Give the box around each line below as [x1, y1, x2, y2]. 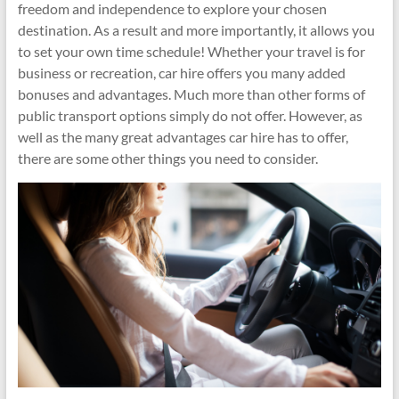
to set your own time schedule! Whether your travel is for [17, 43, 365, 60]
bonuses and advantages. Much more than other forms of [17, 85, 365, 102]
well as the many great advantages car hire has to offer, [17, 128, 348, 145]
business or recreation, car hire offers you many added [17, 64, 346, 81]
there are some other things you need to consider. [17, 150, 318, 167]
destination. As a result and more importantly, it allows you [17, 21, 375, 38]
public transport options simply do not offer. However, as [17, 107, 362, 124]
